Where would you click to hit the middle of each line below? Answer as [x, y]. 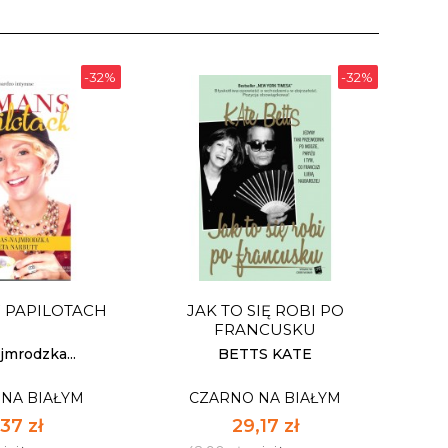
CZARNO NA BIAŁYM [265, 397]
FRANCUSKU [265, 329]
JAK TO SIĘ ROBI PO [265, 310]
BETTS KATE [265, 353]
